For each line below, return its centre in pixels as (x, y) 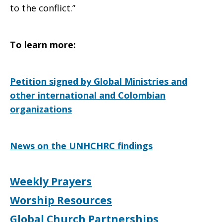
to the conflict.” (43, 8)
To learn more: (43, 45)
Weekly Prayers (51, 181)
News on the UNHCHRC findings (81, 146)
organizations (41, 109)
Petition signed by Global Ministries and (99, 81)
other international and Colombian (88, 95)
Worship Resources (61, 200)
